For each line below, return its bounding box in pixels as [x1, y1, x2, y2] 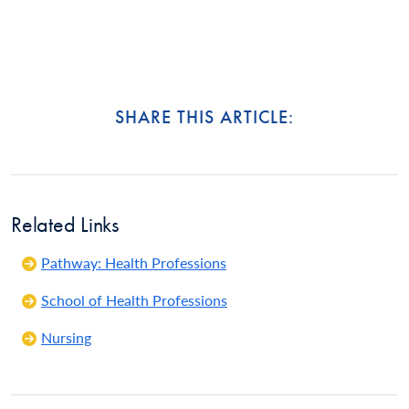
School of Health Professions [41, 288, 227, 310]
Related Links [11, 209, 119, 238]
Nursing [41, 326, 91, 348]
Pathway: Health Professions [41, 251, 226, 273]
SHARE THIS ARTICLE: [115, 104, 294, 129]
